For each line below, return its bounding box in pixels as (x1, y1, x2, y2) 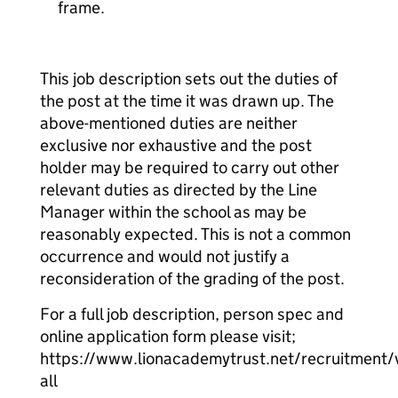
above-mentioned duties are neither (40, 113, 298, 133)
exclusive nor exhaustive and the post (40, 135, 312, 155)
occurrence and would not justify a (40, 246, 290, 267)
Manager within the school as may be (40, 202, 306, 222)
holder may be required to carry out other (40, 157, 339, 178)
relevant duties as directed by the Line (40, 179, 317, 200)
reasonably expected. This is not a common (40, 224, 351, 244)
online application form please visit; (40, 326, 296, 346)
